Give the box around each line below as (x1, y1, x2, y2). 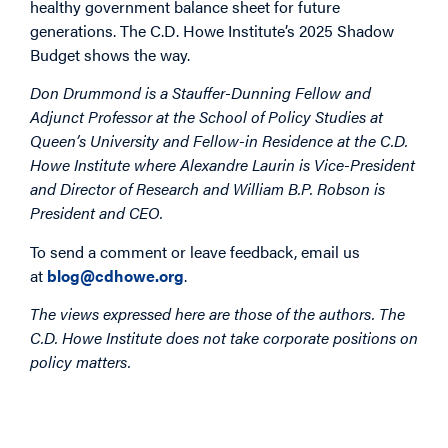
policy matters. (30, 350, 131, 374)
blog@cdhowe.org (47, 263, 184, 287)
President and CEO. (30, 201, 163, 225)
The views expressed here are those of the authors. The (30, 302, 405, 326)
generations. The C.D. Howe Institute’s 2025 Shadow (30, 18, 394, 42)
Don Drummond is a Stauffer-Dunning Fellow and (30, 81, 371, 105)
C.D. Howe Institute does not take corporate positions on (30, 326, 418, 350)
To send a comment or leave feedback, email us (30, 239, 360, 263)
